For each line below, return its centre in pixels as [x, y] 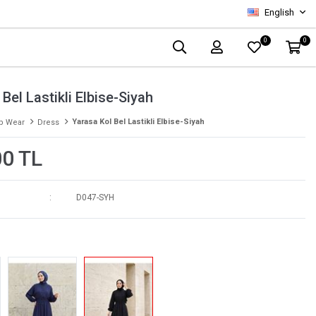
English [279, 12]
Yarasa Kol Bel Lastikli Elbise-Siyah [138, 122]
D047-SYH [95, 197]
